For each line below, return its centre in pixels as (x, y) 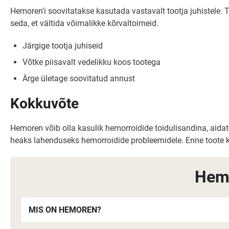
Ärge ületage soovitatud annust (79, 78)
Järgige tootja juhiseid (63, 46)
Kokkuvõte (44, 104)
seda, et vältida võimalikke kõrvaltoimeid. (84, 23)
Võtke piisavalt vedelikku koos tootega (91, 62)
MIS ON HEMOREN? (65, 210)
